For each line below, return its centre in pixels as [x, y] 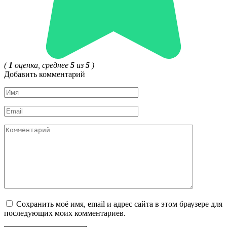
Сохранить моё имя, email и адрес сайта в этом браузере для [119, 204]
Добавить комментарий [45, 74]
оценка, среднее [42, 65]
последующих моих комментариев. [65, 213]
